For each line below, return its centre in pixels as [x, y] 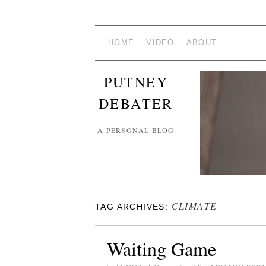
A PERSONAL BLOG [136, 130]
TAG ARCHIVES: [133, 206]
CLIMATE [194, 205]
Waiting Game [161, 248]
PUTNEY [136, 82]
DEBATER [136, 103]
